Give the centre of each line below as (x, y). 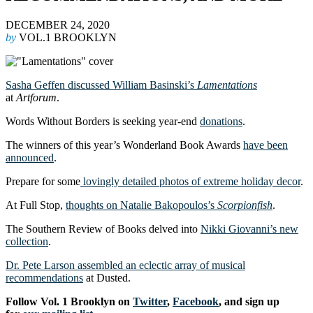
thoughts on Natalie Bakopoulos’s (141, 205)
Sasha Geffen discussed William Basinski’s (101, 85)
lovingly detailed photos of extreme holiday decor (190, 181)
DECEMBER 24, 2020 (58, 24)
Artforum (36, 97)
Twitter (150, 301)
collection (27, 241)
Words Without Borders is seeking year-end (103, 121)
